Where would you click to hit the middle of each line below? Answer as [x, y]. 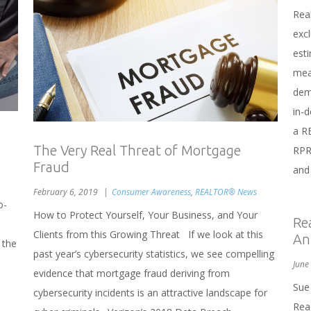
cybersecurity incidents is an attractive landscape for [150, 292]
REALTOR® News [226, 192]
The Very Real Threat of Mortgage [137, 150]
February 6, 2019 [67, 192]
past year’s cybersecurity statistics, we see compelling [154, 253]
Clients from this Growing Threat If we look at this [148, 234]
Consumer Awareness [151, 192]
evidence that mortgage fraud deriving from [132, 273]
